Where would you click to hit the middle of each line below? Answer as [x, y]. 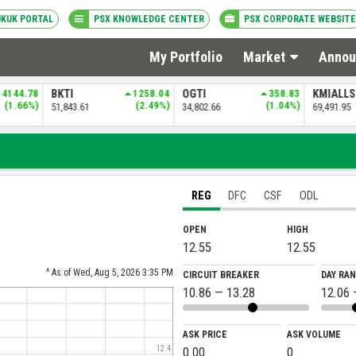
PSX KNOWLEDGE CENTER [149, 19]
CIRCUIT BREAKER [221, 275]
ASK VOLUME [313, 335]
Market [265, 57]
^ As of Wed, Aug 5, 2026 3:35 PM [110, 272]
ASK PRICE [205, 335]
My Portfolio [186, 57]
